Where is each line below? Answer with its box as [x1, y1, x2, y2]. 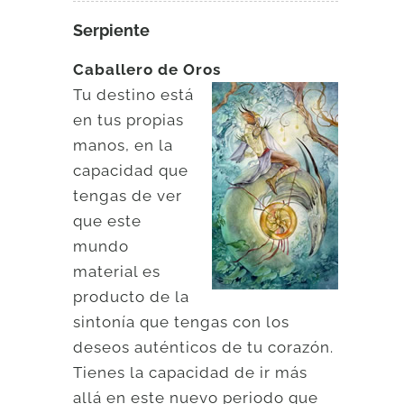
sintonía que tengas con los [73, 312, 290, 331]
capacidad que [73, 161, 189, 179]
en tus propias [73, 110, 185, 129]
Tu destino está [73, 85, 195, 104]
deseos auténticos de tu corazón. [73, 337, 335, 356]
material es [73, 262, 161, 280]
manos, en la [73, 135, 174, 154]
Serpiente [73, 20, 151, 40]
